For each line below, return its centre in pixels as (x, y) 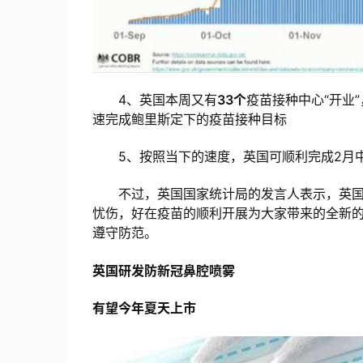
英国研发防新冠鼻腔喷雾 (164, 270)
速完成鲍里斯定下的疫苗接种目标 (190, 119)
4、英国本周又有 (155, 99)
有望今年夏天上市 (144, 308)
